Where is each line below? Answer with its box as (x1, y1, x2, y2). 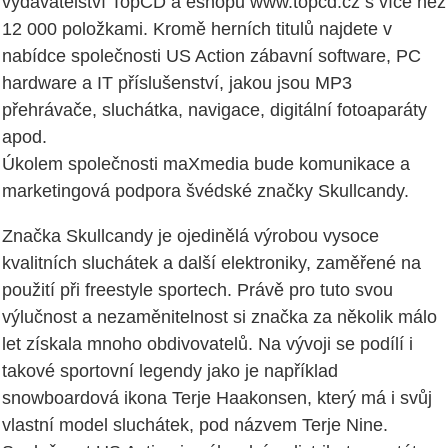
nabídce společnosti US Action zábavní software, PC (2, 46, 421, 67)
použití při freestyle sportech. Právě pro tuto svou (2, 280, 393, 301)
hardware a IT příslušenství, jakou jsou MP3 (2, 73, 352, 94)
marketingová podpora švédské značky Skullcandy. (2, 181, 409, 202)
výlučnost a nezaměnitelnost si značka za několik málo (2, 307, 437, 328)
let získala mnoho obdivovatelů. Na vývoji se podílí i (2, 334, 413, 355)
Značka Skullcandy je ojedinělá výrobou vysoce (2, 226, 379, 247)
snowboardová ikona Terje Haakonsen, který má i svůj (2, 388, 432, 409)
